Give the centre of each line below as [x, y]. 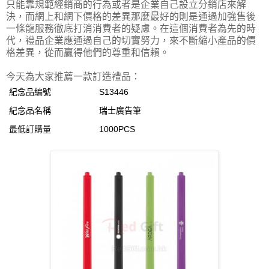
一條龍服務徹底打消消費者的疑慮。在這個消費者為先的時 [131, 29]
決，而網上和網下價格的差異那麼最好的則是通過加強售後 [131, 17]
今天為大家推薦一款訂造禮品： [73, 77]
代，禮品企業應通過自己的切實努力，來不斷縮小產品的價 [131, 41]
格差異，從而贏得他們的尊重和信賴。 [88, 53]
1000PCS [117, 129]
